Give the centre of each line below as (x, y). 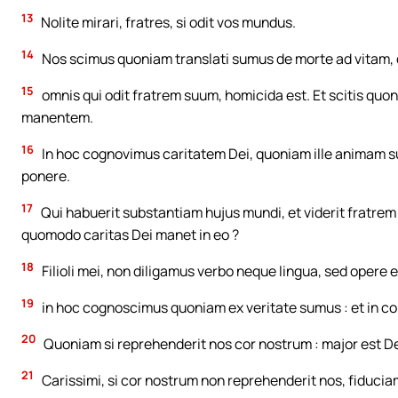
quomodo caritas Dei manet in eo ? (130, 235)
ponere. (46, 176)
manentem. (57, 118)
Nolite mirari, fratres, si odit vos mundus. (167, 23)
